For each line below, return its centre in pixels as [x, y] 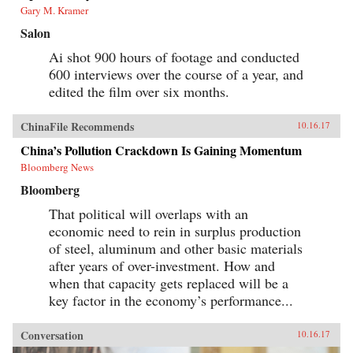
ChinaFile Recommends [77, 126]
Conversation [52, 335]
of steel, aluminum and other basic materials [176, 248]
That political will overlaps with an [149, 213]
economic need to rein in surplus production [175, 230]
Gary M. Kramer [54, 10]
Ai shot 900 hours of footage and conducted [174, 56]
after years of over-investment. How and [162, 265]
